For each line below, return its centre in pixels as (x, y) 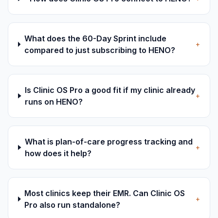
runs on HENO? (54, 102)
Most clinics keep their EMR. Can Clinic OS (105, 193)
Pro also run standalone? (73, 205)
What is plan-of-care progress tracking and (109, 142)
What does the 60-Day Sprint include (95, 38)
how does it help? (58, 153)
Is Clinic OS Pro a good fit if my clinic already (110, 90)
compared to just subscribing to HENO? (100, 50)
